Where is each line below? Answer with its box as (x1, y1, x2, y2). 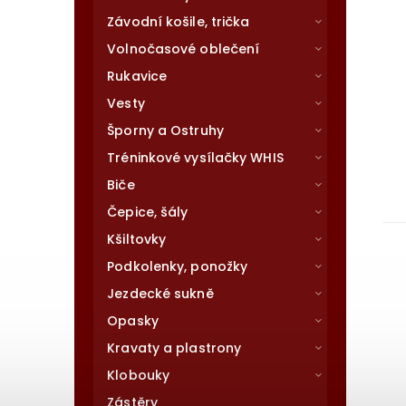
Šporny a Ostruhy (107, 121, 224, 140)
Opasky (107, 312, 159, 330)
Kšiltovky (107, 230, 167, 248)
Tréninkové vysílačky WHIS (107, 149, 284, 167)
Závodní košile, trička (107, 13, 250, 31)
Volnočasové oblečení (107, 40, 260, 58)
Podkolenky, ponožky (107, 257, 248, 275)
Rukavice (107, 67, 168, 85)
